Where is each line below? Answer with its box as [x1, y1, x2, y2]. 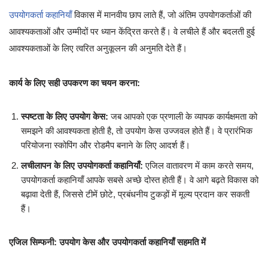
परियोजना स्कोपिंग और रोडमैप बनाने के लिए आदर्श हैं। [21, 139, 190, 150]
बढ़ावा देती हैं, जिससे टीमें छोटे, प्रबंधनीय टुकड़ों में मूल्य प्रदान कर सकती [21, 188, 249, 199]
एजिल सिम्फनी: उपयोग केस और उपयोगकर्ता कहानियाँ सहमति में [9, 236, 206, 247]
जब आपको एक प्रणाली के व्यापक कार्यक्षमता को [108, 111, 257, 121]
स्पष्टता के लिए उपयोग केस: [21, 111, 108, 121]
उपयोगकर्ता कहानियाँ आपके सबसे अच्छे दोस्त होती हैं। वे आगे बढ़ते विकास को [21, 174, 258, 185]
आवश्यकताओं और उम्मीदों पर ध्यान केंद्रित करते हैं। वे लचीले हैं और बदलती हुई [9, 26, 255, 36]
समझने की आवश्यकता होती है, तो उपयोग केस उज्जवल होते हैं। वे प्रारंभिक [21, 125, 252, 136]
